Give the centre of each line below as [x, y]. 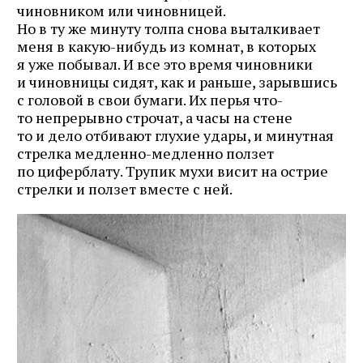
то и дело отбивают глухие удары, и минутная [175, 135]
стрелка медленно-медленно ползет [145, 153]
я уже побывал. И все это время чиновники [165, 64]
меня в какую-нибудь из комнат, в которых [167, 46]
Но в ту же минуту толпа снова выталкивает [169, 28]
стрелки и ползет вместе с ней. [125, 188]
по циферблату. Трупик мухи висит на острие [173, 171]
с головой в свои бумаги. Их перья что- [150, 99]
